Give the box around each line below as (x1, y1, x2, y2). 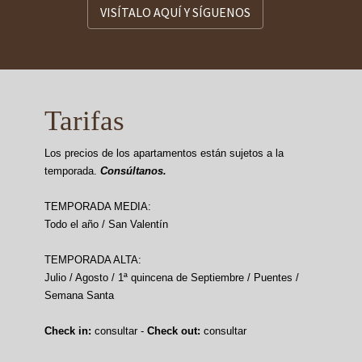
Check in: (44, 324, 91, 337)
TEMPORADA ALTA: (44, 253, 141, 266)
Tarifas (44, 104, 124, 137)
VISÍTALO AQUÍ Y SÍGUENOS (99, 3, 250, 20)
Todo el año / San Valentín (44, 217, 168, 230)
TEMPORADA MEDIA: (44, 200, 151, 213)
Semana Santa (44, 288, 114, 301)
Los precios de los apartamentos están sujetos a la (44, 146, 284, 159)
